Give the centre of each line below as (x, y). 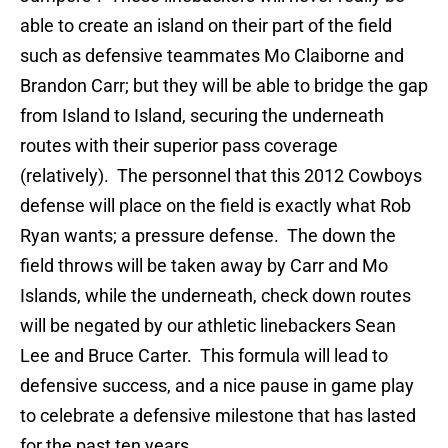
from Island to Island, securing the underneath (202, 116)
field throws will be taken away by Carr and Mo (204, 266)
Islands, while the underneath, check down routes (215, 296)
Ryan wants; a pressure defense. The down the (208, 236)
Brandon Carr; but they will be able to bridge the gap (224, 86)
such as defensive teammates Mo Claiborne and (212, 56)
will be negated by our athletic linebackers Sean (208, 326)
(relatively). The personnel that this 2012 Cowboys (221, 176)
